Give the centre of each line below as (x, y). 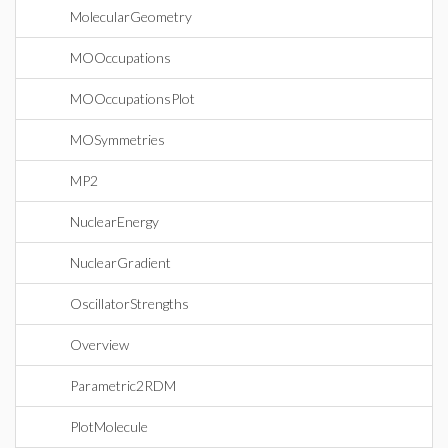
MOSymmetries (117, 139)
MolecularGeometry (131, 16)
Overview (99, 344)
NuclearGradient (120, 262)
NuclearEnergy (114, 221)
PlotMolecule (109, 426)
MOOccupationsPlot (132, 98)
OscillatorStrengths (129, 303)
